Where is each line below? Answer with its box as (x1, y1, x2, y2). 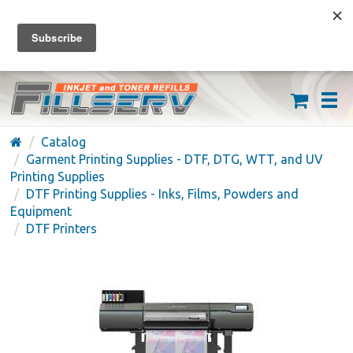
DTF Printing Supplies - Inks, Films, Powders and (26, 187, 299, 201)
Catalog (41, 135, 87, 149)
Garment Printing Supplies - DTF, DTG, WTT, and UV (26, 152, 324, 166)
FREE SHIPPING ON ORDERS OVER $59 (46, 15, 307, 32)
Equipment (10, 204, 72, 218)
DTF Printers (26, 221, 98, 236)
